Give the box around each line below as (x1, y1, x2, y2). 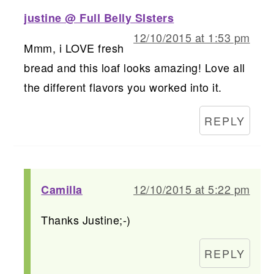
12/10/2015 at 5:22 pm (133, 180, 250, 197)
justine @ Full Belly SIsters (24, 9, 174, 26)
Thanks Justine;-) (41, 211, 131, 228)
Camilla (41, 181, 83, 198)
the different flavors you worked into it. (24, 78, 222, 95)
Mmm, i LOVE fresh (24, 39, 124, 56)
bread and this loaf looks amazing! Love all (24, 59, 245, 75)
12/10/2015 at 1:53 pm (133, 29, 250, 45)
